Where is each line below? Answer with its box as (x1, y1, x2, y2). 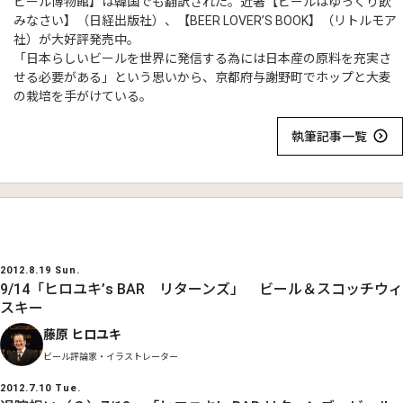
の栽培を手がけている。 (13, 89, 152, 103)
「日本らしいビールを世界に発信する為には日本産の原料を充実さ (13, 51, 391, 66)
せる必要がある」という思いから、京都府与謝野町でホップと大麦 (13, 70, 391, 85)
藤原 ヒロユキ (43, 327, 121, 342)
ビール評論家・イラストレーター (43, 351, 178, 362)
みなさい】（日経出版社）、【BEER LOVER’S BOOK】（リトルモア (13, 13, 397, 28)
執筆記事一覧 (291, 129, 367, 144)
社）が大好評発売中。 (13, 32, 139, 47)
